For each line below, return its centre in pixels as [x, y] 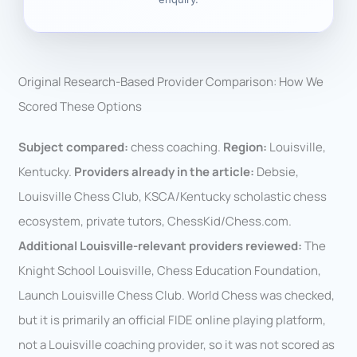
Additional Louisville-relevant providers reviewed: [161, 246]
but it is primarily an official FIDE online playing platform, [173, 320]
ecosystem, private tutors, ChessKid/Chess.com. [155, 222]
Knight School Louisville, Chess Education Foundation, [170, 271]
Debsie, [277, 172]
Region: [245, 147]
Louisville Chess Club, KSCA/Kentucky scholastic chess [173, 197]
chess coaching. [176, 147]
